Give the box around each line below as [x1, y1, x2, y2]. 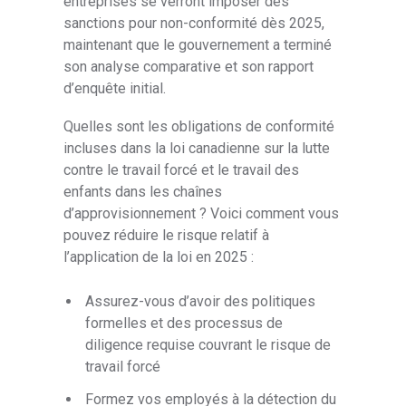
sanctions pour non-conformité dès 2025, [63, 14, 325, 33]
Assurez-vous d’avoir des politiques [85, 292, 316, 310]
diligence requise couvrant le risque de [85, 335, 332, 353]
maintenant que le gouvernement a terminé [63, 36, 333, 54]
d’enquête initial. [63, 80, 167, 98]
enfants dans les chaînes [63, 183, 223, 201]
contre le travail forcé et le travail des [63, 161, 300, 179]
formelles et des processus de [85, 314, 284, 332]
